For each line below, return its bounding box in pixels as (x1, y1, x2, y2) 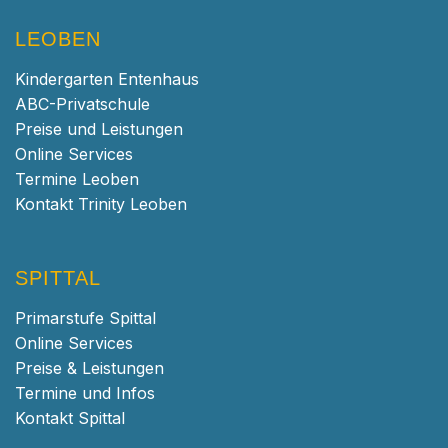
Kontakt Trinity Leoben (15, 193, 187, 214)
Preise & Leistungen (15, 357, 164, 378)
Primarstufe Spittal (15, 307, 156, 328)
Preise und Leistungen (15, 118, 183, 139)
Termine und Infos (15, 382, 155, 403)
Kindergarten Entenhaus (15, 68, 199, 89)
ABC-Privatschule (15, 93, 150, 114)
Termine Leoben (15, 168, 139, 189)
